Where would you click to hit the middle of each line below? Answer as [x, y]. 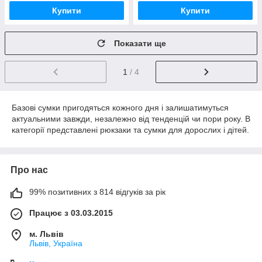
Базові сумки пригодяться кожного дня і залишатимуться [120, 107]
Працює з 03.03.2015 [71, 213]
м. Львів [46, 234]
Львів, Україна [56, 243]
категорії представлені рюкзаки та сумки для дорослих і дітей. [130, 130]
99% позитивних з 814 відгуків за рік [97, 192]
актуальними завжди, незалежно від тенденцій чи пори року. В [131, 118]
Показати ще [140, 43]
